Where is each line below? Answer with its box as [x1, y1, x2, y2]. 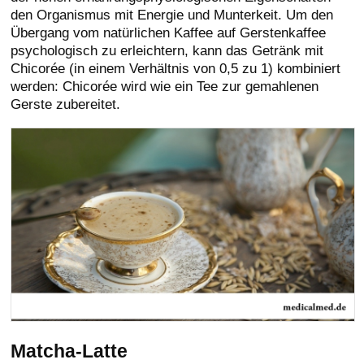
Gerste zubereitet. [11, 95, 121, 112]
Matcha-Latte [11, 340, 128, 362]
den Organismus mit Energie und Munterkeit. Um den [11, 6, 334, 23]
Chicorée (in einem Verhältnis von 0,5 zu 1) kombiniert [11, 59, 341, 76]
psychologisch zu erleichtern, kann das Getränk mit [11, 41, 324, 58]
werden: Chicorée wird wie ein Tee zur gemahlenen [11, 77, 319, 94]
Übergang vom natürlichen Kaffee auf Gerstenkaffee [11, 24, 327, 41]
